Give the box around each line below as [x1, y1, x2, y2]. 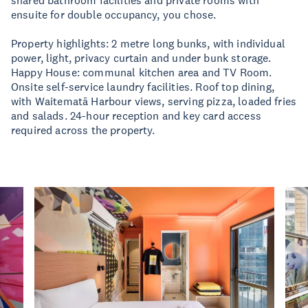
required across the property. [11, 123, 155, 137]
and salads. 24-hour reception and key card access [11, 109, 261, 122]
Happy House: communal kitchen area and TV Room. [11, 65, 272, 79]
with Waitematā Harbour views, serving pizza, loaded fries [11, 94, 297, 108]
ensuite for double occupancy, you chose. [11, 8, 217, 21]
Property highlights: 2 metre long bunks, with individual [11, 36, 285, 50]
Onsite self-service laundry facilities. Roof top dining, [11, 80, 274, 93]
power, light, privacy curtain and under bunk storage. [11, 51, 272, 65]
